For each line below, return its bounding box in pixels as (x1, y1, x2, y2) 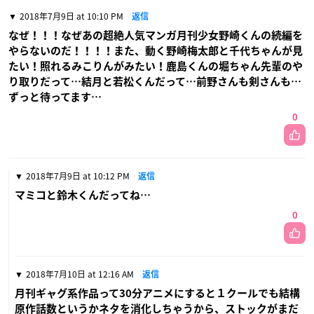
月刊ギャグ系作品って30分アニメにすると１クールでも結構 (15, 287, 300, 299)
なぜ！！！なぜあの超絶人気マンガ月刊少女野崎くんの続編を (8, 29, 303, 41)
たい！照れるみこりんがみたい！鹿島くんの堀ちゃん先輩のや (8, 60, 303, 71)
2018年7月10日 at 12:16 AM (26, 267, 134, 280)
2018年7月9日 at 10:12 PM (26, 169, 130, 182)
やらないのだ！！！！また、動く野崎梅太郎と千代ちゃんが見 (8, 45, 303, 56)
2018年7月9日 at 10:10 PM (20, 9, 123, 22)
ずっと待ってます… (8, 91, 102, 102)
